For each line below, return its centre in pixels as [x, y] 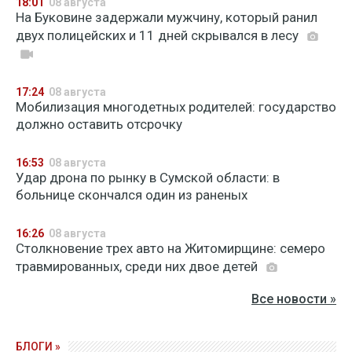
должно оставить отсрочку [99, 124]
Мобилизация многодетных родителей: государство [176, 107]
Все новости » [294, 299]
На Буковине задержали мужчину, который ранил [167, 17]
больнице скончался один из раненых [132, 195]
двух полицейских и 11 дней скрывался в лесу [159, 35]
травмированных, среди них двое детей [138, 266]
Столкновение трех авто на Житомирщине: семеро [170, 248]
